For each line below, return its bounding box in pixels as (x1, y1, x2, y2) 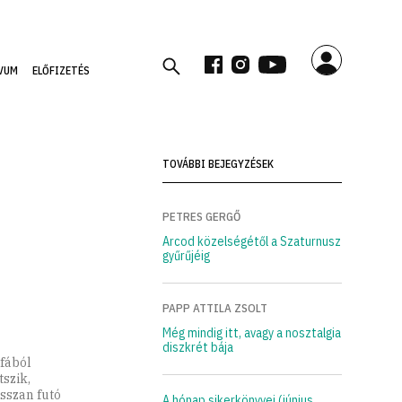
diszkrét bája (162, 339, 233, 356)
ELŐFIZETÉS (31, 64, 90, 77)
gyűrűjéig (162, 248, 210, 265)
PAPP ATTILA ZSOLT (162, 301, 267, 317)
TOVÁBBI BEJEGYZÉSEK (162, 157, 274, 171)
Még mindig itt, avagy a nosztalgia (162, 325, 341, 342)
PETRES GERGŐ (162, 209, 240, 225)
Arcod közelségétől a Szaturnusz (162, 233, 341, 250)
